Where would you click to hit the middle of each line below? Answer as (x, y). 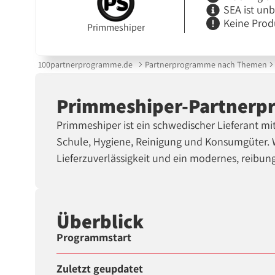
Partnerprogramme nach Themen (206, 64)
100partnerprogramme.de (86, 64)
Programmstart (94, 238)
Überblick (100, 221)
